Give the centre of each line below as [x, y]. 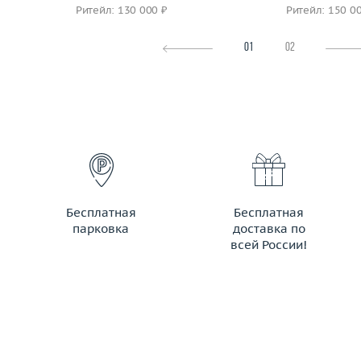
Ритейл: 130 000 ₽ [122, 10]
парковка [101, 228]
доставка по [269, 228]
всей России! [269, 245]
